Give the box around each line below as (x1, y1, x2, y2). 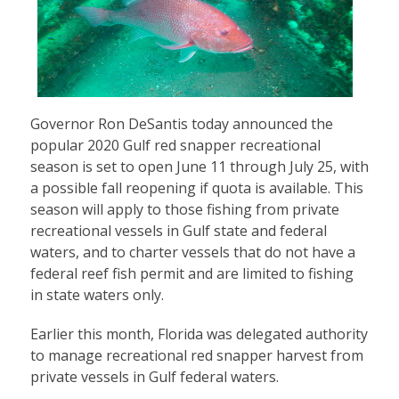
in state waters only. (29, 284, 164, 305)
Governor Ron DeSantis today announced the (29, 113, 333, 134)
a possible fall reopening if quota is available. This (29, 177, 363, 198)
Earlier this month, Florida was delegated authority (29, 323, 368, 344)
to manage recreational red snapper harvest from (29, 345, 363, 365)
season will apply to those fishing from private (29, 199, 339, 219)
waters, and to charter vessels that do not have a (29, 241, 355, 262)
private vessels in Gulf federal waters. (29, 366, 282, 387)
